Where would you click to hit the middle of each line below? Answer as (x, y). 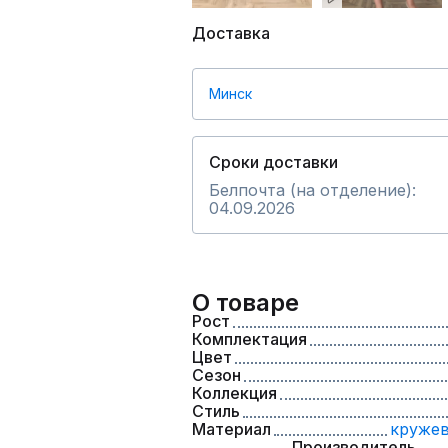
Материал (231, 429)
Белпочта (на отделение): (312, 190)
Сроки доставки (273, 162)
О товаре (245, 302)
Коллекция (234, 393)
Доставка (231, 33)
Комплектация (249, 339)
